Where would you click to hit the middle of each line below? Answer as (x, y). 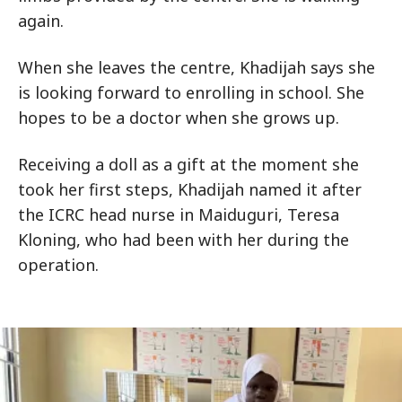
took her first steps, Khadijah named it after (190, 189)
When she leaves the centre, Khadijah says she (197, 67)
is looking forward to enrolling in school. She (191, 92)
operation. (58, 265)
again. (41, 21)
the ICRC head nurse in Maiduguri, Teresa (179, 214)
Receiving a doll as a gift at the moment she (188, 164)
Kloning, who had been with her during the (184, 240)
